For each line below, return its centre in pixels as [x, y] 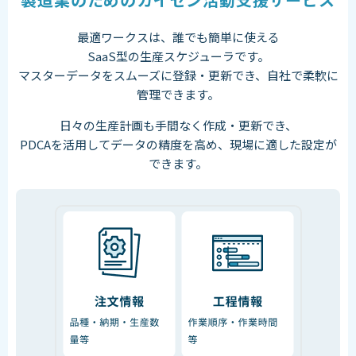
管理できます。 [178, 94]
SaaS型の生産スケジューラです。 [178, 56]
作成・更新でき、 [250, 125]
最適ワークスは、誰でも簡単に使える [178, 37]
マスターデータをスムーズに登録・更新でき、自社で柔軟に [178, 75]
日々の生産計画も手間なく [131, 125]
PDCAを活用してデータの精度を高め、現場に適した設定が [178, 144]
